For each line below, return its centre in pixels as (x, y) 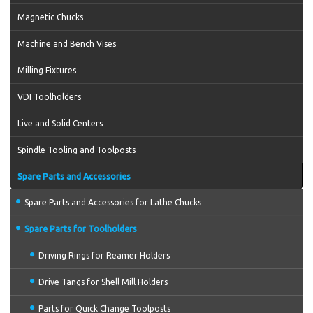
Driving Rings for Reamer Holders (104, 255)
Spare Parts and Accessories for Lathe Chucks (113, 202)
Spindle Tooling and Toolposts (77, 150)
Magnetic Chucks (50, 17)
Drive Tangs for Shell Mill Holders (103, 282)
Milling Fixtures (47, 70)
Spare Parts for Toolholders (81, 229)
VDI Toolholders (49, 97)
